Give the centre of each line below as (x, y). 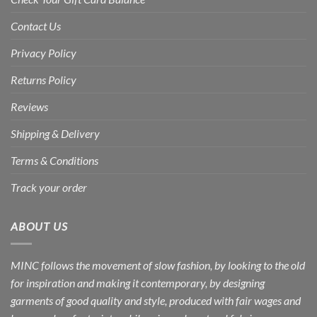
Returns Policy (44, 80)
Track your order (49, 188)
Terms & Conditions (54, 161)
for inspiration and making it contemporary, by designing (138, 282)
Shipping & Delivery (55, 134)
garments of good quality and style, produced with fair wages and (156, 300)
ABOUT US (39, 226)
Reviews (29, 107)
